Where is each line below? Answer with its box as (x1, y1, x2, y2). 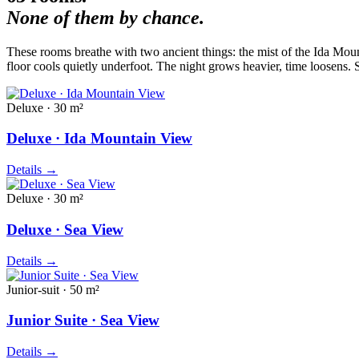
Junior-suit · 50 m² (6, 282, 99, 296)
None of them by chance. (6, 6, 204, 28)
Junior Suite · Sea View (6, 312, 159, 329)
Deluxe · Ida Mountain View (6, 130, 192, 147)
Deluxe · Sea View (6, 220, 123, 238)
